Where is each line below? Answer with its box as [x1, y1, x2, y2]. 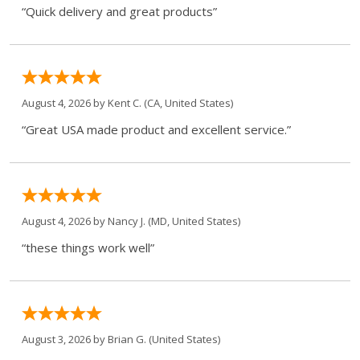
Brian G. [108, 331, 146, 346]
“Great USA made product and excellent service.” [22, 121, 291, 137]
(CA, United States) [141, 95, 233, 110]
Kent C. [108, 95, 141, 110]
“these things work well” [22, 239, 154, 256]
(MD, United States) [145, 213, 240, 228]
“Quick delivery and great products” [22, 2, 217, 19]
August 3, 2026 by [22, 331, 108, 346]
